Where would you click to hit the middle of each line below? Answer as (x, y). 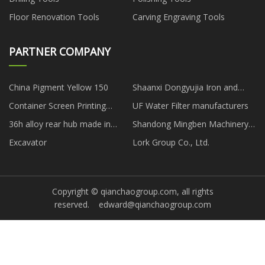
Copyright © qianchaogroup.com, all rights (132, 192)
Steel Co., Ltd (158, 101)
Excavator (28, 142)
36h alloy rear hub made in (60, 124)
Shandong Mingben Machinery (190, 124)
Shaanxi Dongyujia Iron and (185, 87)
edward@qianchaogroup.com (155, 205)
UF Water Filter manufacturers (190, 105)
